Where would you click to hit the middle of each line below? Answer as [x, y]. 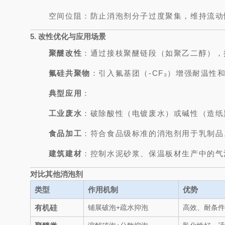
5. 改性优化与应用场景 [68, 36]
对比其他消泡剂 [57, 174]
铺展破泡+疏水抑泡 [118, 207]
